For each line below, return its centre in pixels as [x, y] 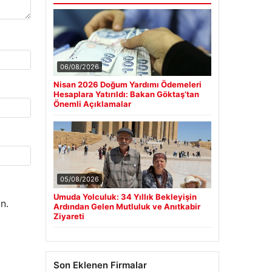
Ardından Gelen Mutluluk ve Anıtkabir [127, 206]
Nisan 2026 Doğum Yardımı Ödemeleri [127, 84]
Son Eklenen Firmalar [100, 265]
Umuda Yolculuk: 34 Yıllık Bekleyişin [125, 196]
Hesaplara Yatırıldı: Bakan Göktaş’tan [126, 94]
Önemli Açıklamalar [92, 104]
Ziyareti [69, 216]
